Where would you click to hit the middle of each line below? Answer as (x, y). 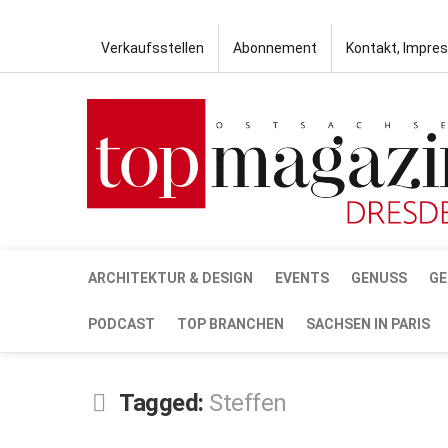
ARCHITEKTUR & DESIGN (170, 277)
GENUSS (379, 277)
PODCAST (121, 323)
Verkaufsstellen (152, 48)
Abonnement (275, 48)
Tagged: (164, 402)
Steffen (248, 402)
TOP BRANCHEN (230, 323)
